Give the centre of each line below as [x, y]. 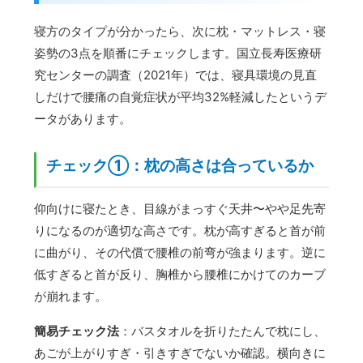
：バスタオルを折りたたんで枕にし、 [223, 331]
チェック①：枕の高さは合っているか [180, 166]
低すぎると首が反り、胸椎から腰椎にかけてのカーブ [180, 275]
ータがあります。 [83, 119]
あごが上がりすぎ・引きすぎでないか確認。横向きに [180, 353]
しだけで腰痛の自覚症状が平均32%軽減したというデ [181, 97]
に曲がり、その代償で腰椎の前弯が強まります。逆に [180, 253]
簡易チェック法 [77, 331]
